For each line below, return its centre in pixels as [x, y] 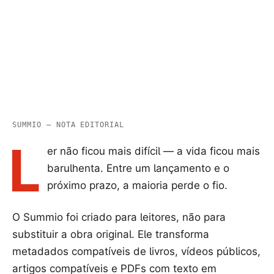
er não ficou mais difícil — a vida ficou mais [153, 151]
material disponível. [68, 24]
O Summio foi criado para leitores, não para [119, 217]
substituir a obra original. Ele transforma [111, 235]
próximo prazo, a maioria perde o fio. [137, 186]
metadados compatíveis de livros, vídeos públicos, [136, 252]
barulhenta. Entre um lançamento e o [138, 168]
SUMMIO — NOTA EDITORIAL [68, 125]
